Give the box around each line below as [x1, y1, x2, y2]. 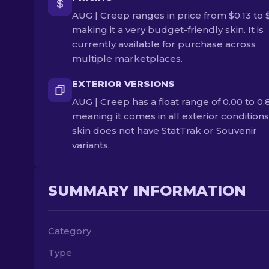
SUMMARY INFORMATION [48, 182, 246, 199]
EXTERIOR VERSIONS [72, 78, 175, 89]
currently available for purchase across [72, 38, 256, 50]
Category [48, 225, 91, 237]
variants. [72, 139, 110, 151]
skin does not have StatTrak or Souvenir [72, 125, 257, 136]
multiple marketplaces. [72, 53, 183, 64]
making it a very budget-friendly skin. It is [72, 24, 264, 35]
